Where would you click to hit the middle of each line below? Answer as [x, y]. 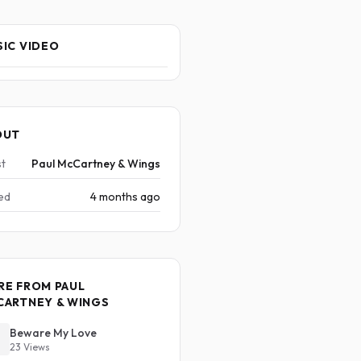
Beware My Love [53, 333]
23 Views [29, 347]
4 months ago [125, 197]
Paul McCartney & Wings [95, 164]
